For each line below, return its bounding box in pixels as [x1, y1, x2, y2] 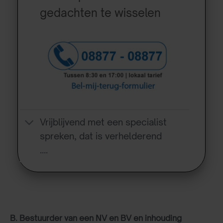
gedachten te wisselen [40, 5, 161, 19]
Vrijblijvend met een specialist [40, 116, 167, 128]
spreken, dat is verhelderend [40, 130, 162, 142]
